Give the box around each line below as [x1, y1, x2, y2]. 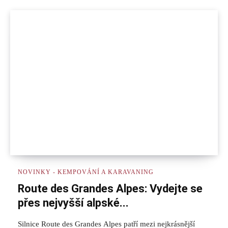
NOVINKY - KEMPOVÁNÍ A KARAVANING [18, 168, 154, 176]
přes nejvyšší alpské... [18, 196, 129, 210]
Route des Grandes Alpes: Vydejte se [18, 182, 203, 195]
